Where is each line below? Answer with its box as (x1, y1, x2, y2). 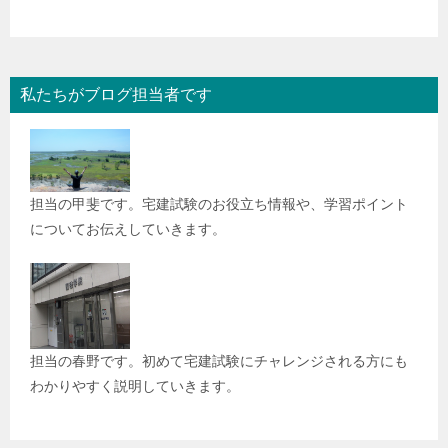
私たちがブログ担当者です (20, 86, 212, 104)
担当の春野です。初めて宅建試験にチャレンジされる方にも (30, 352, 408, 369)
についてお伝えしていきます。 (30, 221, 226, 238)
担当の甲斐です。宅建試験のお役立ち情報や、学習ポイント (30, 196, 408, 213)
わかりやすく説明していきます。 (30, 377, 240, 394)
